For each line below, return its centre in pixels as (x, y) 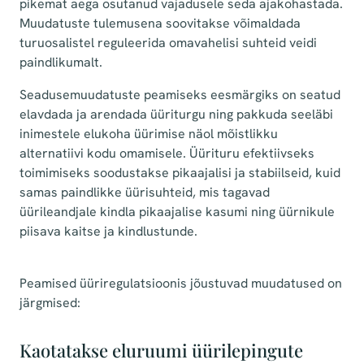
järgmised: (50, 303)
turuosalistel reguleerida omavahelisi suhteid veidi (168, 43)
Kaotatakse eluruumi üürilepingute (161, 350)
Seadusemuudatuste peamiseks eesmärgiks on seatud (180, 95)
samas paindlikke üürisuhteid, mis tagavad (145, 192)
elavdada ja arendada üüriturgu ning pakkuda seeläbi (176, 114)
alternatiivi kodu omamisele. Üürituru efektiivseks (167, 153)
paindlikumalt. (61, 62)
